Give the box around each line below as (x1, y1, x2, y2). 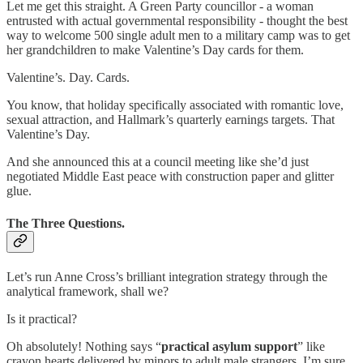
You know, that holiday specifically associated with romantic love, (6, 98, 344, 113)
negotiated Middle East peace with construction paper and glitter (6, 169, 334, 184)
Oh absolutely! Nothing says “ (6, 339, 161, 353)
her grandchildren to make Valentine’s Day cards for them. (6, 43, 304, 58)
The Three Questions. (6, 216, 125, 230)
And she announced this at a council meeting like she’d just (6, 155, 309, 169)
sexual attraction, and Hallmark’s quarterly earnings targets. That (6, 113, 335, 127)
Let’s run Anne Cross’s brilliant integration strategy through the (6, 269, 327, 284)
